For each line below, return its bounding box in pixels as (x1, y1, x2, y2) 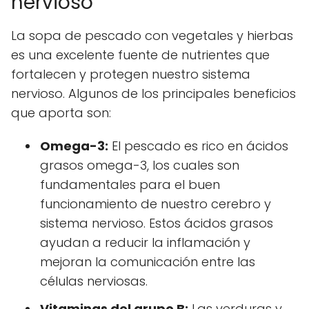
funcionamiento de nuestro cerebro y (40, 195, 271, 212)
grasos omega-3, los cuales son (40, 156, 239, 174)
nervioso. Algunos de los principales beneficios (11, 84, 296, 102)
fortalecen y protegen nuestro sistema (11, 65, 250, 83)
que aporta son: (11, 103, 111, 121)
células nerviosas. (40, 272, 148, 290)
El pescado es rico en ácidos (108, 137, 288, 154)
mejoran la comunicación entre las (40, 252, 255, 270)
